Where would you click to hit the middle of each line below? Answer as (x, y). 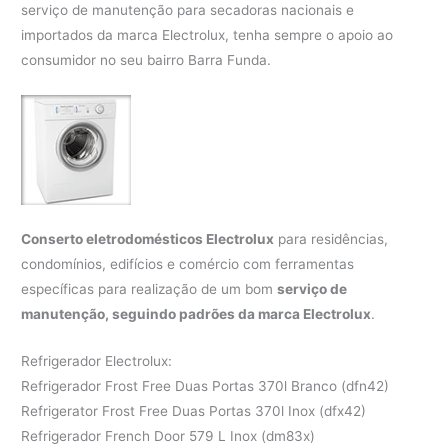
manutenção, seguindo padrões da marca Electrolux (196, 314)
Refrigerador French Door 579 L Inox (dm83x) (168, 435)
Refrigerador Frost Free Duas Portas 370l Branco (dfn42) (205, 385)
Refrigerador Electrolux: (97, 360)
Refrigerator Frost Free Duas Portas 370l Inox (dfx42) (194, 410)
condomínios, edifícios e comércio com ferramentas (188, 264)
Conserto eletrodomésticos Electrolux (148, 239)
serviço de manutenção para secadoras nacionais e (188, 10)
